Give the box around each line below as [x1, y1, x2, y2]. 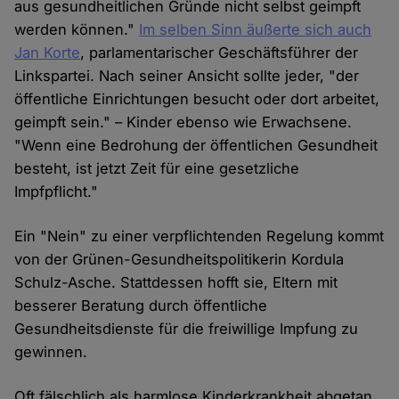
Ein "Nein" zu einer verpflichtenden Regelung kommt [14, 227, 385, 246]
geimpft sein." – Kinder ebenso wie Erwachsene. [14, 113, 353, 132]
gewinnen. [14, 343, 88, 362]
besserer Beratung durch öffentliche [14, 297, 268, 315]
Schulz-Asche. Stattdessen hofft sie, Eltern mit [14, 273, 338, 292]
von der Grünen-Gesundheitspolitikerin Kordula [14, 250, 345, 269]
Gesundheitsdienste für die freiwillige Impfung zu [14, 320, 359, 338]
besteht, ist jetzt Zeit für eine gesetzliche [14, 159, 300, 178]
